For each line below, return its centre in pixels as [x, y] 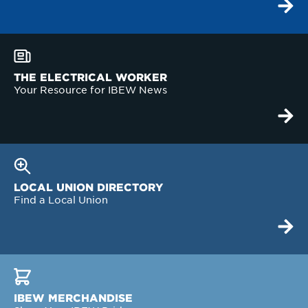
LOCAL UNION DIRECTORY [88, 187]
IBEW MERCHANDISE [73, 297]
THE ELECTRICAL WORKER [90, 76]
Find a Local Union [61, 200]
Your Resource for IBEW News [90, 90]
